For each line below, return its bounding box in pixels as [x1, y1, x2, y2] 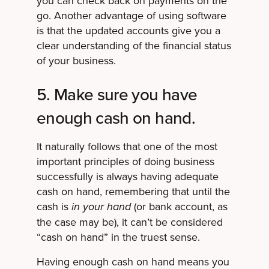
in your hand [71, 201, 134, 214]
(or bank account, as [133, 199, 228, 215]
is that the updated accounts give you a [36, 23, 220, 39]
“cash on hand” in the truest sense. [36, 229, 200, 246]
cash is [36, 199, 71, 215]
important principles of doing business [36, 154, 214, 170]
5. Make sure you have [36, 82, 198, 107]
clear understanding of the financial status [36, 38, 231, 54]
